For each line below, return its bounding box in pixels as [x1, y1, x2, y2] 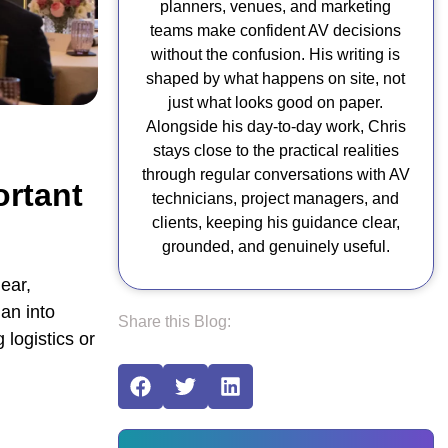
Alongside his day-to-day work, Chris [145, 118, 406, 135]
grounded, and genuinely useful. [161, 238, 390, 255]
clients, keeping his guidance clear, [151, 214, 400, 231]
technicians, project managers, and [152, 190, 399, 207]
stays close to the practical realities [152, 142, 399, 159]
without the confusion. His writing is [151, 46, 400, 63]
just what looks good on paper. [168, 94, 383, 111]
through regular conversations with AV [141, 166, 410, 183]
